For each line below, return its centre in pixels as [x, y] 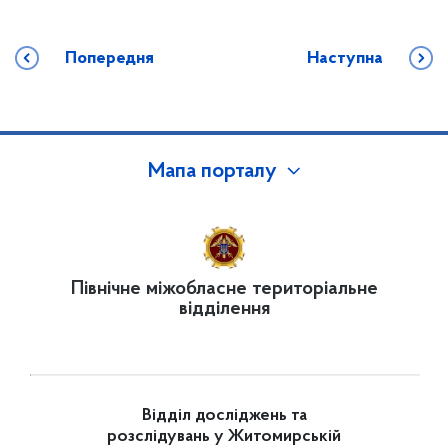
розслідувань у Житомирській [224, 437]
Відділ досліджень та [224, 416]
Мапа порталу [212, 172]
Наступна [345, 58]
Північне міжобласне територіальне [224, 289]
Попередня [109, 58]
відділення [224, 309]
